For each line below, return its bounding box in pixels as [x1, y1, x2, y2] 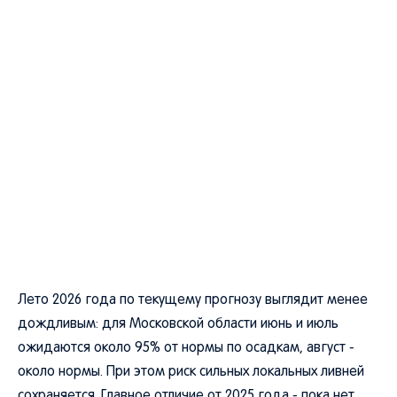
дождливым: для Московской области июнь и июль [18, 318, 339, 331]
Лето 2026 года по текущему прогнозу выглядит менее [18, 294, 368, 307]
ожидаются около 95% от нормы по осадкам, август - [18, 342, 354, 354]
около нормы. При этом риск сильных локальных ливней [18, 366, 364, 378]
